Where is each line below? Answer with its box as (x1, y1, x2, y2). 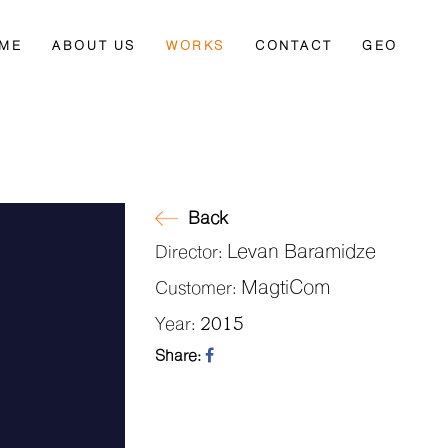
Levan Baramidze (227, 241, 376, 264)
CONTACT (254, 39, 333, 54)
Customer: (155, 278, 241, 299)
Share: (155, 347, 205, 365)
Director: (155, 242, 227, 263)
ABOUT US (52, 39, 136, 54)
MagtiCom (241, 277, 330, 300)
